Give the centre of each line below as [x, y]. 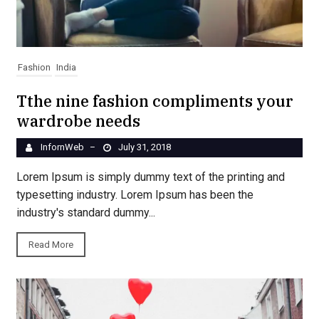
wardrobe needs [78, 120]
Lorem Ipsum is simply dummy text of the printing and [150, 177]
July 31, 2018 [145, 147]
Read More [51, 244]
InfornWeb [62, 147]
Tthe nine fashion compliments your [155, 100]
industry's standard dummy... [85, 212]
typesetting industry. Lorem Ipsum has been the [135, 194]
